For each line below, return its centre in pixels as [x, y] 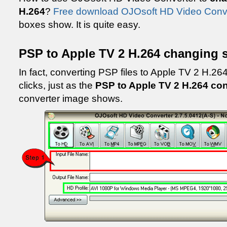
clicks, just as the [57, 85]
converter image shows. [71, 99]
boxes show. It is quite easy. [80, 25]
